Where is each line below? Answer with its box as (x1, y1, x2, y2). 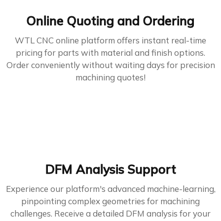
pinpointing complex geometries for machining (21, 196, 200, 207)
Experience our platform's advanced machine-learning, (5, 184, 216, 194)
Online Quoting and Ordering (27, 13, 194, 29)
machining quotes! (75, 72, 146, 83)
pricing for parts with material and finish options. (16, 47, 205, 58)
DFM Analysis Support (45, 161, 176, 177)
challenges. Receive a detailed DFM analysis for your (10, 208, 211, 219)
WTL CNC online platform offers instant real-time (15, 35, 206, 46)
